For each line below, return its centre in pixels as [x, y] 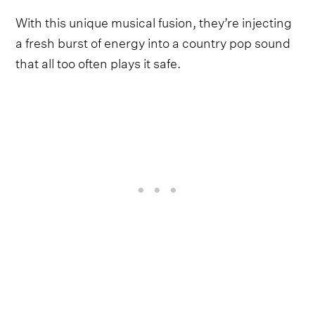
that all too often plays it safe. [98, 62]
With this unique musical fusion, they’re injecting [154, 21]
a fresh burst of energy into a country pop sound [153, 41]
